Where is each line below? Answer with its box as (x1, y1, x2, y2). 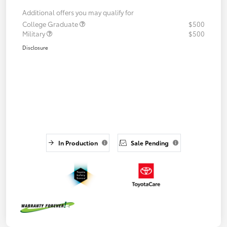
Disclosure (22, 43, 48, 51)
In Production (58, 138, 98, 147)
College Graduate (22, 19, 80, 28)
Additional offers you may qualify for (22, 7, 134, 17)
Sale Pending (131, 138, 169, 147)
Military (22, 28, 47, 38)
